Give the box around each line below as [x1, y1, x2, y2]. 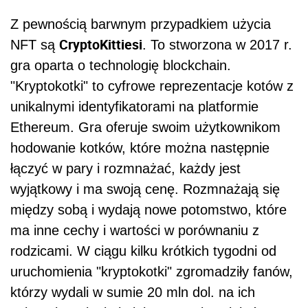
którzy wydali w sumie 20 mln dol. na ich [10, 284, 255, 300]
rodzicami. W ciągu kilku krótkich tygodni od [10, 243, 276, 258]
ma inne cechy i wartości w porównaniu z [10, 222, 259, 238]
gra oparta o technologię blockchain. [10, 57, 231, 73]
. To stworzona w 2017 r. [142, 36, 292, 52]
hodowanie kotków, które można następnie [10, 140, 269, 155]
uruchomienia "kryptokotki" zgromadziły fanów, [10, 263, 293, 279]
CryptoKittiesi [59, 34, 142, 54]
